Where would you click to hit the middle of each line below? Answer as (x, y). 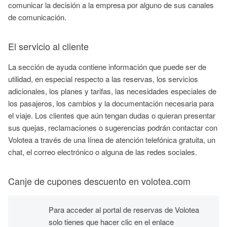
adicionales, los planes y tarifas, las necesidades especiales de (112, 91)
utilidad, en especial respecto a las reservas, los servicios (103, 79)
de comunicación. (37, 17)
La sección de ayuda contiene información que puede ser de (107, 66)
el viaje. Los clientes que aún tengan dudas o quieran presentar (112, 115)
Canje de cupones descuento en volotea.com (99, 181)
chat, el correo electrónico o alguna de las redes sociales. (103, 152)
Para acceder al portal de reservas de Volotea (124, 209)
